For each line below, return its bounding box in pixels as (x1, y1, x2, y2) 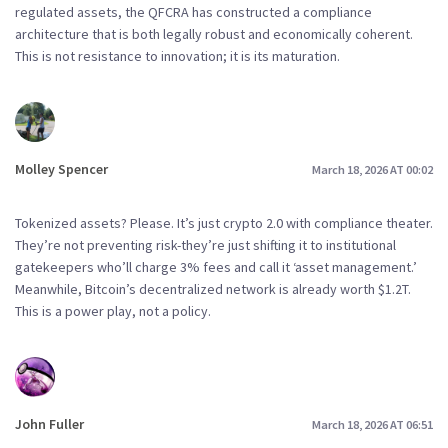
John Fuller (15, 415, 84, 433)
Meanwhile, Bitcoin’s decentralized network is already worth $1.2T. (15, 280, 411, 298)
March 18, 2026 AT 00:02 (312, 161, 433, 177)
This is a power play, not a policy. (15, 302, 211, 320)
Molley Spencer (15, 160, 108, 179)
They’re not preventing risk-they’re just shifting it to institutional (15, 236, 396, 254)
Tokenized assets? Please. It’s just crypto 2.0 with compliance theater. (15, 214, 433, 232)
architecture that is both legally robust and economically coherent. (15, 25, 413, 44)
